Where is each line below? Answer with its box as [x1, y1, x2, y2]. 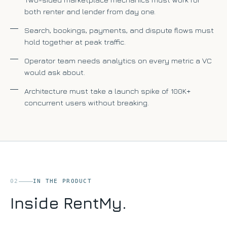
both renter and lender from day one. [24, 7, 156, 16]
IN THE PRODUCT [32, 178, 92, 185]
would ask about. [24, 68, 85, 77]
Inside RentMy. [10, 193, 127, 213]
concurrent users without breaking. [24, 98, 149, 107]
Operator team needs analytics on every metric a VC [24, 56, 212, 65]
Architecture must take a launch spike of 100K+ [24, 87, 191, 96]
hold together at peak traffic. [24, 37, 126, 47]
